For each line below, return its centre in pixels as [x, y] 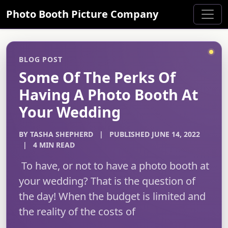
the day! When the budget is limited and [112, 196]
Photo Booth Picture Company [82, 14]
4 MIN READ [54, 145]
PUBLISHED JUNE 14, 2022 [155, 134]
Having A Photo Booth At [108, 94]
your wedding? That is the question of [107, 181]
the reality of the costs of [77, 211]
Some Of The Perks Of [97, 77]
